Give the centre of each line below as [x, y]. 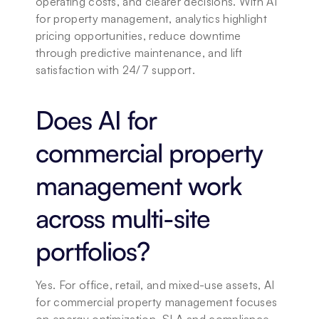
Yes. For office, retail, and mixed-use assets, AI [155, 285]
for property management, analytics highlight [152, 19]
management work [138, 185]
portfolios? [93, 251]
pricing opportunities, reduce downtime [138, 36]
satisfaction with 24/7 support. [115, 70]
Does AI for [96, 120]
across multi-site [123, 218]
